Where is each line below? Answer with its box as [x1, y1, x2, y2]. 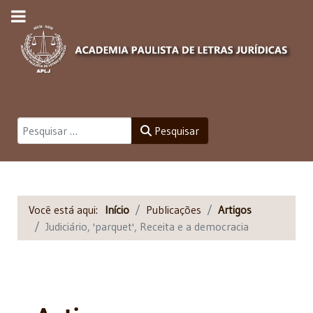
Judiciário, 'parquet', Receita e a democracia [45, 219, 249, 233]
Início [105, 202, 129, 217]
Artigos [218, 202, 252, 217]
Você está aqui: [29, 202, 105, 217]
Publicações [146, 202, 201, 217]
